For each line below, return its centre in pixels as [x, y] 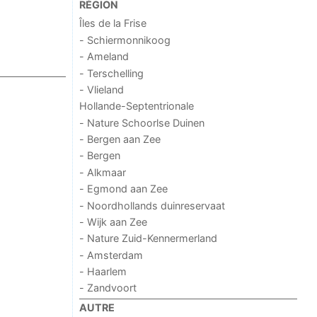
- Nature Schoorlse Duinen [142, 122]
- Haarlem [103, 272]
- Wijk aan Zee [114, 221]
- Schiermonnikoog [125, 40]
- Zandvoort [108, 288]
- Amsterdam [111, 255]
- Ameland [104, 57]
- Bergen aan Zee [120, 139]
